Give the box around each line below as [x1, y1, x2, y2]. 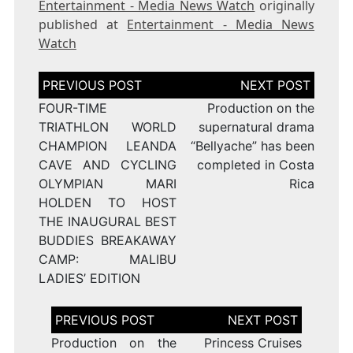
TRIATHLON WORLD [38, 119, 176, 136]
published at [38, 16, 128, 34]
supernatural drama [199, 119, 315, 136]
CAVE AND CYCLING [38, 157, 176, 173]
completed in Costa [197, 157, 315, 173]
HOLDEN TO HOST [38, 195, 176, 211]
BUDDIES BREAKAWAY [38, 232, 176, 249]
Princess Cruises [204, 335, 303, 351]
